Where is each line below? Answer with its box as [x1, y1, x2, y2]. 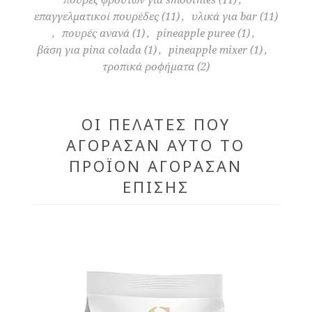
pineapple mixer [169, 43, 248, 56]
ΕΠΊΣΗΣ [122, 175, 189, 197]
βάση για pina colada [37, 43, 142, 56]
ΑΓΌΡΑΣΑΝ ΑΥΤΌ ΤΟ [66, 134, 246, 155]
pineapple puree [156, 26, 235, 40]
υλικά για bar [191, 10, 257, 23]
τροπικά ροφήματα [102, 60, 194, 73]
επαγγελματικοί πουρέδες [33, 10, 159, 23]
